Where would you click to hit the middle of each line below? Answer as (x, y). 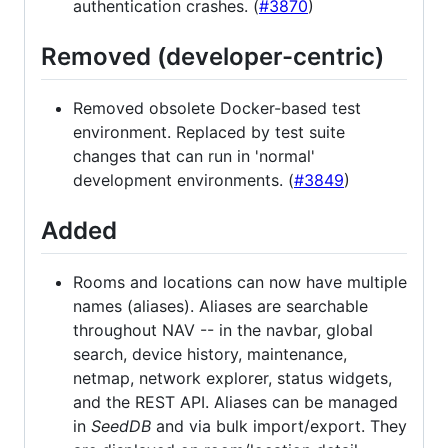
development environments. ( (183, 180)
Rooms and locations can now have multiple (240, 282)
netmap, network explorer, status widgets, (232, 378)
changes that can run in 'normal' (194, 156)
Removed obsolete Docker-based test (217, 108)
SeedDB (121, 426)
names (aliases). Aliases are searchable (220, 306)
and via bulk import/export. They (279, 426)
